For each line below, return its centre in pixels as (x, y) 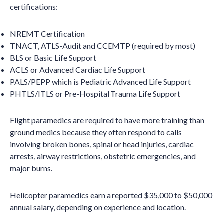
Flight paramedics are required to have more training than (107, 120)
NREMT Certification (47, 34)
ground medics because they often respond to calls (96, 132)
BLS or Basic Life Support (53, 57)
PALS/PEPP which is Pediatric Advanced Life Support (100, 81)
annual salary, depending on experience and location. (98, 207)
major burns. (31, 168)
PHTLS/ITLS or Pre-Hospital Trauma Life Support (95, 93)
